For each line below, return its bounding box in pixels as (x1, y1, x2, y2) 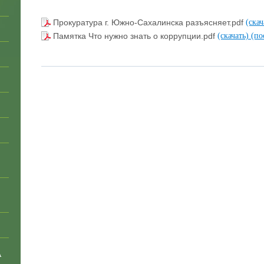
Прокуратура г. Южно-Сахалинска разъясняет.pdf (53, 17, 246, 27)
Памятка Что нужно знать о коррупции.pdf (53, 31, 217, 41)
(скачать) (217, 31, 251, 40)
